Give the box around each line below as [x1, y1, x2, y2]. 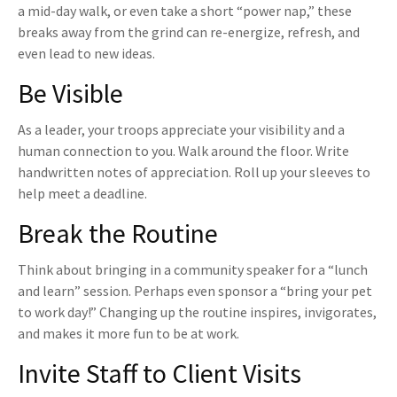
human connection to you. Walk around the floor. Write [18, 142, 349, 160]
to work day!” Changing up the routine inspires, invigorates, [18, 303, 377, 322]
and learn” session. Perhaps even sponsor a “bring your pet [18, 282, 372, 300]
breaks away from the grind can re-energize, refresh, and [18, 23, 360, 42]
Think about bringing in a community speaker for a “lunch [18, 261, 368, 279]
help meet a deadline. [18, 184, 147, 203]
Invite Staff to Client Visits [18, 356, 301, 391]
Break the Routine [18, 216, 218, 251]
